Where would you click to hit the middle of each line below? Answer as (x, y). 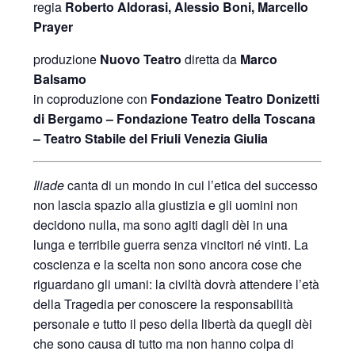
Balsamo (60, 79)
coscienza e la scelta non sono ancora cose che (168, 265)
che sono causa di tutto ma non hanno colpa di (164, 344)
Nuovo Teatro (141, 59)
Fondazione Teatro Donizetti (235, 99)
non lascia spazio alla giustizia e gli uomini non (166, 205)
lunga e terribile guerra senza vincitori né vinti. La (171, 245)
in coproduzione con (92, 99)
